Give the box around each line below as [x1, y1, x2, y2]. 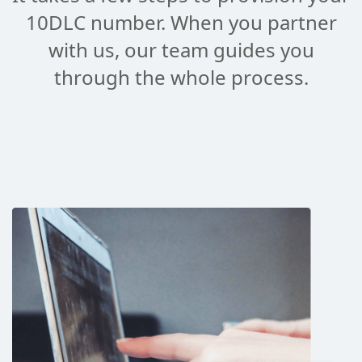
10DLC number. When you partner [25, 9, 337, 36]
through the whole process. [53, 64, 309, 91]
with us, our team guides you [48, 36, 314, 64]
